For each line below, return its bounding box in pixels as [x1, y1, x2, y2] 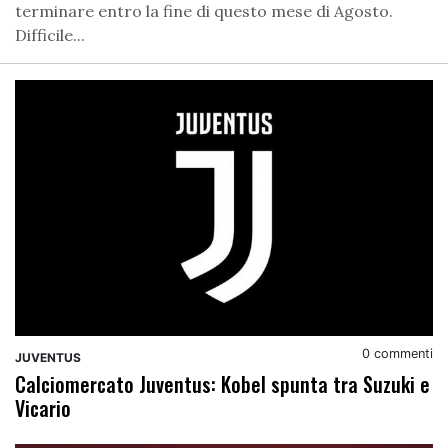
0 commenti [362, 346, 433, 362]
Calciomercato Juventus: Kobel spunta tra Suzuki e [15, 369, 430, 400]
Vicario [15, 393, 71, 424]
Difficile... [15, 25, 85, 46]
